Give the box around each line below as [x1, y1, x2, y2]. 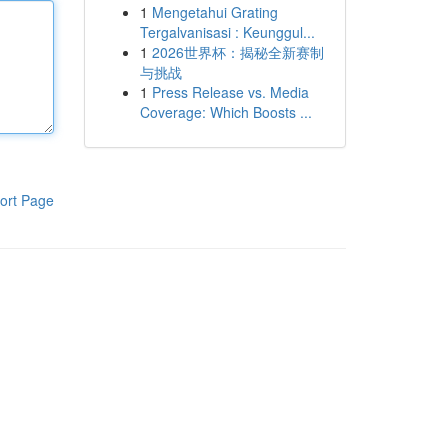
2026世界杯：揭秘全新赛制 [151, 42, 324, 62]
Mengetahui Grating [151, 2, 278, 22]
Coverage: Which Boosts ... [139, 102, 312, 122]
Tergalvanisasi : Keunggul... [139, 22, 315, 42]
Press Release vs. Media [151, 82, 309, 102]
